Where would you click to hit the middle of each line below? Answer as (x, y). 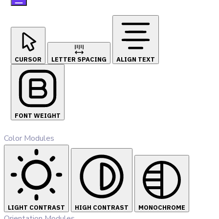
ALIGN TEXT (136, 60)
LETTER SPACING (79, 60)
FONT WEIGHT (38, 116)
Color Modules (29, 139)
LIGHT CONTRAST (36, 208)
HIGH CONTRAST (102, 208)
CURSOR (28, 60)
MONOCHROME (162, 208)
